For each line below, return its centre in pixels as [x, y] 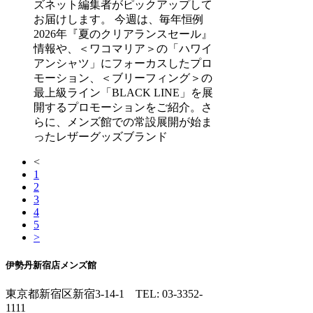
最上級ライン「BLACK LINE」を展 [123, 92]
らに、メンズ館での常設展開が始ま [123, 122]
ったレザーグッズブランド [101, 136]
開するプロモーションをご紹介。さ [123, 107]
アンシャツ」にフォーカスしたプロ [123, 63]
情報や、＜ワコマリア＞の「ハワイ [123, 48]
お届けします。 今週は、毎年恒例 [119, 19]
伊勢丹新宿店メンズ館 [51, 265]
